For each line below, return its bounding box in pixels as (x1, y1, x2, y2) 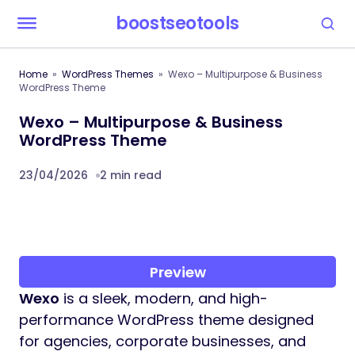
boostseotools (116, 11, 239, 36)
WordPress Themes (62, 67, 154, 81)
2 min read (100, 167, 162, 183)
